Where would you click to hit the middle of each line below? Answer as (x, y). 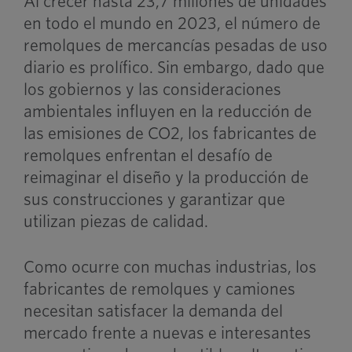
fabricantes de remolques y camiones (159, 289)
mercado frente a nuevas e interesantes (167, 333)
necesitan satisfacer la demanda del (153, 311)
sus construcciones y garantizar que (154, 200)
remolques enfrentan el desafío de (148, 156)
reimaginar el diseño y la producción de (166, 178)
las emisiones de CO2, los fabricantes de (170, 134)
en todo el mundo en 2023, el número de (172, 24)
